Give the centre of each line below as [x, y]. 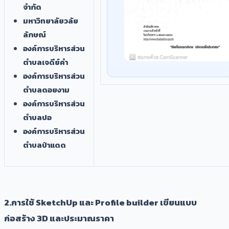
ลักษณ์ [35, 34]
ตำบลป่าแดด [44, 145]
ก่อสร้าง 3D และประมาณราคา [59, 218]
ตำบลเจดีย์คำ [45, 62]
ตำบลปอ [37, 117]
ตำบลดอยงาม [46, 89]
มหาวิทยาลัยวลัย [51, 20]
